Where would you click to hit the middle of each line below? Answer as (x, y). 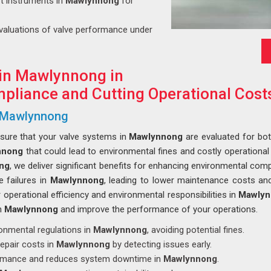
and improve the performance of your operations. (158, 209)
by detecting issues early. (161, 244)
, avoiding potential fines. (196, 230)
